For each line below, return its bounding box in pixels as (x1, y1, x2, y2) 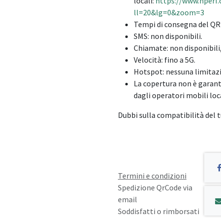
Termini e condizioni (118, 170, 186, 181)
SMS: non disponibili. (134, 31, 204, 41)
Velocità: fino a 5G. (134, 55, 195, 65)
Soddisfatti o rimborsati (118, 206, 199, 216)
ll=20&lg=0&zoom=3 (134, 7, 204, 18)
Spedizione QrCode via (118, 182, 192, 192)
